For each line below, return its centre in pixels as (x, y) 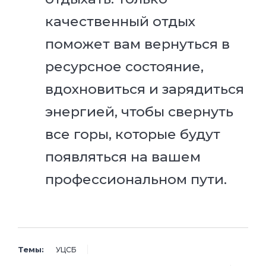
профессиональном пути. (136, 180)
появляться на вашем (123, 157)
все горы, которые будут (132, 134)
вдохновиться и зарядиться (144, 89)
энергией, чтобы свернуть (139, 112)
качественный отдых (120, 22)
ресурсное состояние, (124, 67)
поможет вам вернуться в (137, 44)
